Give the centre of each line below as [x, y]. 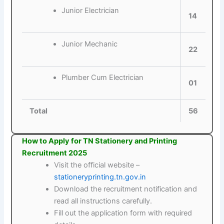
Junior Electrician [90, 11]
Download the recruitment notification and [126, 189]
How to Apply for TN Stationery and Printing [100, 141]
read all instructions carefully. [103, 201]
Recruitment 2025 [55, 153]
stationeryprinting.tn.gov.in [100, 177]
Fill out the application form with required [123, 213]
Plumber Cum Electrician [102, 78]
